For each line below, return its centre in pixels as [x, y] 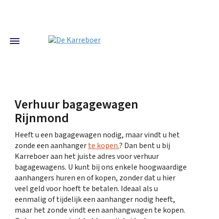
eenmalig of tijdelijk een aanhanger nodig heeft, [95, 200]
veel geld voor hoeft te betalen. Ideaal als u [86, 189]
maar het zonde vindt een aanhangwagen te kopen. [100, 210]
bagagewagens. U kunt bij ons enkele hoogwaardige [101, 167]
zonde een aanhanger [51, 146]
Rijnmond [42, 118]
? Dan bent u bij [145, 146]
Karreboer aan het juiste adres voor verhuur [87, 157]
